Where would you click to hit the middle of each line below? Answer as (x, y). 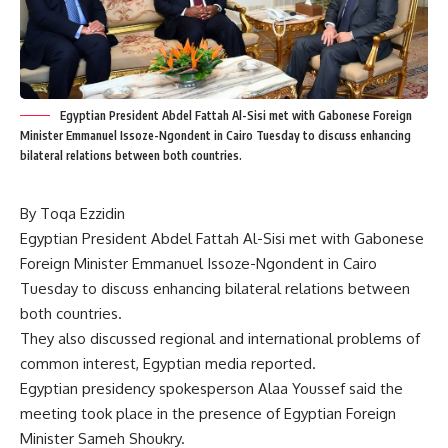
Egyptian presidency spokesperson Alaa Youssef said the (211, 388)
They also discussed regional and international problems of (220, 338)
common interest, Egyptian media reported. (168, 363)
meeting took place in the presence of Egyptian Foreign (208, 413)
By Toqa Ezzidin (72, 213)
